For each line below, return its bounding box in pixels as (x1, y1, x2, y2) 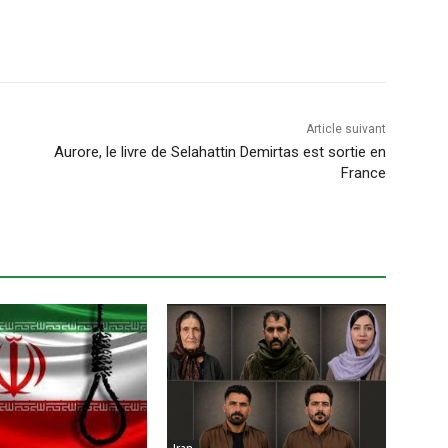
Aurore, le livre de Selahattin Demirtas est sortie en (53, 142, 386, 161)
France (340, 163, 386, 182)
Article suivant (305, 121, 386, 136)
